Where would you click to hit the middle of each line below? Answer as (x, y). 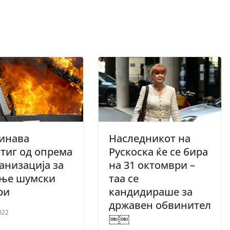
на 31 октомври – (152, 165)
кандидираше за (151, 191)
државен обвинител (160, 205)
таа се (124, 178)
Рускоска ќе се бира (158, 151)
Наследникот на (150, 138)
